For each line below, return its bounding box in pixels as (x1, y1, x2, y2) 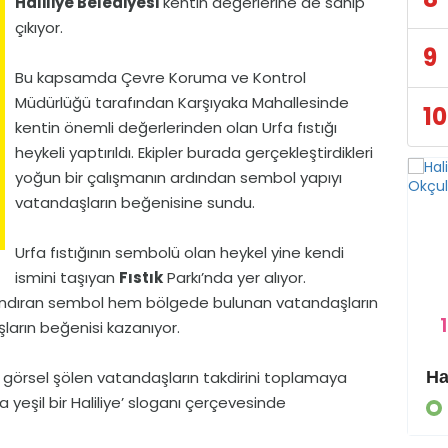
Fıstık (119, 267, 163, 289)
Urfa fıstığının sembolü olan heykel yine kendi (15, 242, 344, 264)
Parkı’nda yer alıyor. (163, 267, 306, 289)
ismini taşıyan (15, 267, 119, 289)
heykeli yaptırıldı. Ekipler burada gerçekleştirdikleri (15, 142, 373, 164)
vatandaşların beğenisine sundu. (15, 192, 255, 214)
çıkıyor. (15, 17, 63, 39)
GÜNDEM (121, 397, 182, 418)
